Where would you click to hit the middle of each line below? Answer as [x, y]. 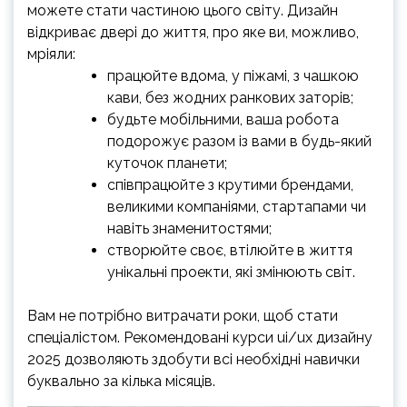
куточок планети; [167, 164]
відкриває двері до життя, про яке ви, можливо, [193, 33]
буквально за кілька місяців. [123, 382]
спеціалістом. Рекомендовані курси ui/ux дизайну [200, 338]
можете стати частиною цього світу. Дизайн [183, 11]
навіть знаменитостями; [189, 229]
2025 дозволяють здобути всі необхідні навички [194, 360]
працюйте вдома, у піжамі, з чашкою [233, 76]
